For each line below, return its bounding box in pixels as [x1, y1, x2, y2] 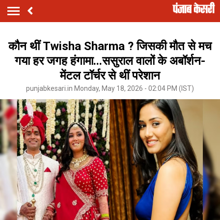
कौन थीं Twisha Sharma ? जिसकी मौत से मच [8, 39, 212, 53]
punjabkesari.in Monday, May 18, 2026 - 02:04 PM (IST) [26, 84, 194, 92]
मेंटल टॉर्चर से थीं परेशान [60, 68, 160, 82]
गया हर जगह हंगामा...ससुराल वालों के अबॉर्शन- [15, 54, 205, 68]
